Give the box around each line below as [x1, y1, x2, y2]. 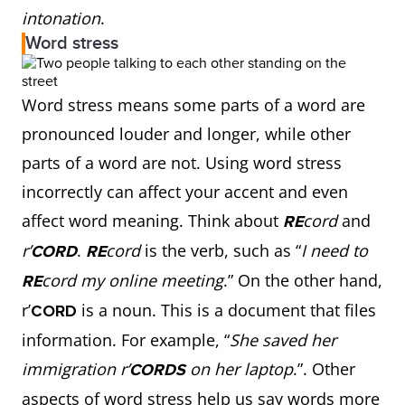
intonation [22, 7, 100, 29]
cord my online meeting [42, 269, 223, 291]
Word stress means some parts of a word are [22, 94, 365, 116]
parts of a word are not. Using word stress [22, 152, 342, 174]
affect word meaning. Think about [22, 210, 283, 231]
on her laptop [185, 358, 293, 380]
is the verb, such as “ [140, 240, 301, 261]
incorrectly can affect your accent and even [22, 181, 348, 202]
